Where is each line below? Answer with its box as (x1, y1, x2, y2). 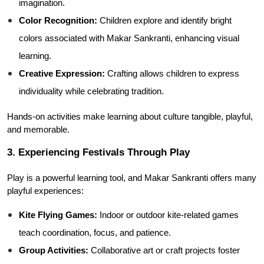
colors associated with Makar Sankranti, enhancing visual (19, 34, 239, 43)
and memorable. (7, 125, 70, 134)
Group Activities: (19, 246, 88, 255)
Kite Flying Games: (19, 210, 97, 220)
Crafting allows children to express (105, 69, 239, 78)
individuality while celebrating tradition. (19, 87, 164, 96)
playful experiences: (7, 186, 84, 196)
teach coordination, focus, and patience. (19, 228, 171, 237)
